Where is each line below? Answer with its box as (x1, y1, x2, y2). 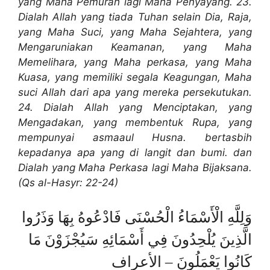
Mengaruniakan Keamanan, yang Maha (18, 41, 252, 54)
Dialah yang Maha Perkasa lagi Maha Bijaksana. (18, 162, 252, 174)
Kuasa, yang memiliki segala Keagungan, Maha (18, 71, 252, 84)
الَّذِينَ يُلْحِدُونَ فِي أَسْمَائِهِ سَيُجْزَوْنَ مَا (28, 231, 252, 248)
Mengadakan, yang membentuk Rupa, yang (18, 116, 252, 129)
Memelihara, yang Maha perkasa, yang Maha (18, 56, 252, 69)
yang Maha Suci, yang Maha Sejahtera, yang (18, 26, 252, 39)
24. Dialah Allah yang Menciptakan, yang (18, 101, 252, 114)
